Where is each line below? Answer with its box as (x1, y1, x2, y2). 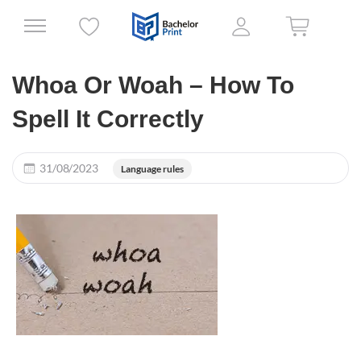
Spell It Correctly (12, 106, 204, 132)
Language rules (120, 163, 184, 175)
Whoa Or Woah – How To (12, 72, 294, 98)
